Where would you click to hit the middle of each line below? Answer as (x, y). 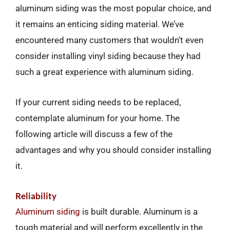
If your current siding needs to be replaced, (98, 102)
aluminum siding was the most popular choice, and (113, 8)
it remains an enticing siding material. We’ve (100, 24)
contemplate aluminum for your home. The (98, 118)
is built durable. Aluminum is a (139, 211)
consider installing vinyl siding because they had (108, 56)
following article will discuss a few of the (94, 134)
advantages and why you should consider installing (113, 150)
